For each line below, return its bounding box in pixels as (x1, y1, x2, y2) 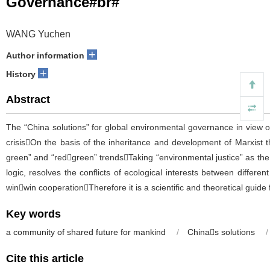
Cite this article (6, 253, 84, 265)
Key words (6, 208, 61, 220)
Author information (6, 51, 84, 60)
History (6, 69, 36, 79)
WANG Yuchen (6, 29, 71, 39)
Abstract (6, 93, 50, 105)
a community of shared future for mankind (6, 227, 168, 237)
